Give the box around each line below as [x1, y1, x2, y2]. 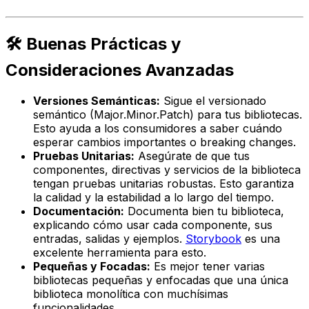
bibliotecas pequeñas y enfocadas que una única [33, 272, 288, 287]
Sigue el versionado [160, 93, 266, 108]
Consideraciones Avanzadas [6, 59, 234, 80]
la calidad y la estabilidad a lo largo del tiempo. [33, 190, 274, 204]
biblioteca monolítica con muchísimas [33, 286, 228, 301]
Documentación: [33, 203, 124, 218]
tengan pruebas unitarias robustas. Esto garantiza [33, 176, 294, 190]
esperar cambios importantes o [33, 134, 200, 149]
